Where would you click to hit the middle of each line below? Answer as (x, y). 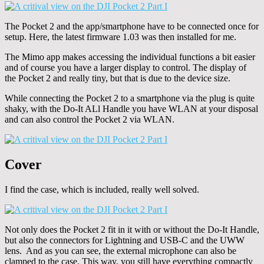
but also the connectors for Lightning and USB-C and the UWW (125, 240)
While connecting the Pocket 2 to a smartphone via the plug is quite (130, 98)
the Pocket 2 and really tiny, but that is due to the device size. (118, 78)
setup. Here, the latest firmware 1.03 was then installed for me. (121, 37)
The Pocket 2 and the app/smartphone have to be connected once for (132, 27)
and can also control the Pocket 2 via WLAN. (90, 120)
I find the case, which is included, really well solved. (102, 189)
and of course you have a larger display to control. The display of (126, 68)
